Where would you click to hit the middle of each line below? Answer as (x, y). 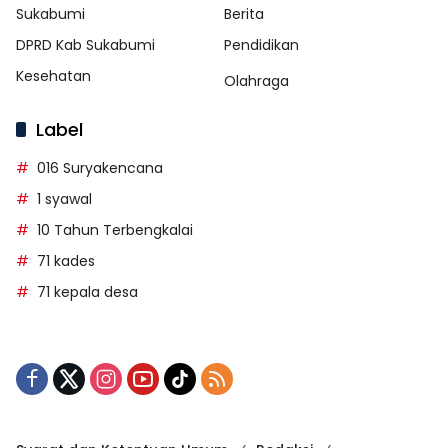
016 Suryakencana (100, 167)
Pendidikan (261, 44)
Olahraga (256, 80)
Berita (244, 13)
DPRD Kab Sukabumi (85, 44)
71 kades (66, 260)
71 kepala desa (87, 291)
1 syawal (64, 198)
